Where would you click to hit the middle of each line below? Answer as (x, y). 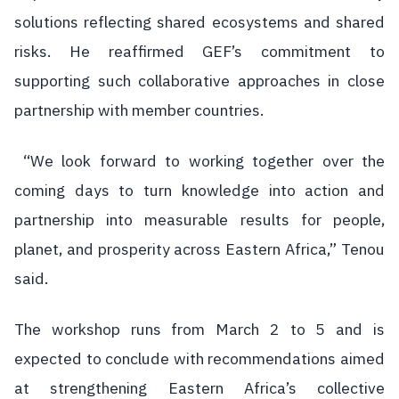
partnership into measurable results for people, (199, 220)
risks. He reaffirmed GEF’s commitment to (199, 51)
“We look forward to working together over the (199, 161)
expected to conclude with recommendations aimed (199, 358)
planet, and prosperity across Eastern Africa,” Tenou (199, 249)
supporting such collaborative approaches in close (199, 81)
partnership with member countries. (139, 110)
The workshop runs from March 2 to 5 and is (199, 329)
